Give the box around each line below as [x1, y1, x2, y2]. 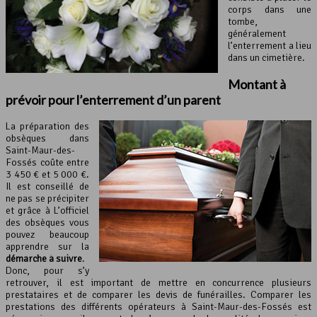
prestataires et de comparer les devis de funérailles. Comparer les [6, 288, 311, 301]
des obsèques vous [6, 216, 89, 229]
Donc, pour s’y [6, 264, 89, 277]
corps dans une [228, 3, 311, 16]
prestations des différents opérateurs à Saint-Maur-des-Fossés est [6, 300, 311, 313]
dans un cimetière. [228, 51, 305, 64]
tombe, [228, 15, 258, 28]
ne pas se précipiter [6, 192, 89, 204]
